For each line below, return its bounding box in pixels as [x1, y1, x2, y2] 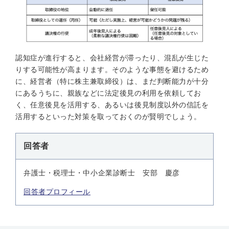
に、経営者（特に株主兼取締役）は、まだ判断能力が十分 [15, 77, 209, 85]
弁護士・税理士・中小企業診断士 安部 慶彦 [24, 169, 180, 177]
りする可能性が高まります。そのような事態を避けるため [15, 65, 209, 74]
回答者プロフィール [24, 188, 91, 196]
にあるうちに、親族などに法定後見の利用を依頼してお [15, 89, 201, 97]
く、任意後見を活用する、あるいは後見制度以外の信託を [15, 101, 209, 109]
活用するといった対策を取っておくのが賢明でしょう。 [15, 112, 201, 121]
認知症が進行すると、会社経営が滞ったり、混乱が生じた [15, 54, 209, 62]
